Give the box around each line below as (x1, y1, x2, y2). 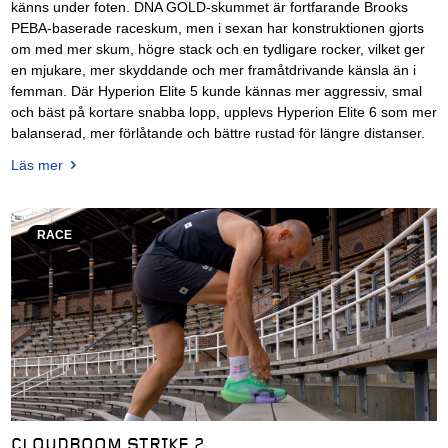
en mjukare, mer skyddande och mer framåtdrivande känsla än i (10, 62, 416, 78)
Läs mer (10, 157, 63, 173)
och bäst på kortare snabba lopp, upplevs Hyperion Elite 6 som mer (10, 104, 437, 120)
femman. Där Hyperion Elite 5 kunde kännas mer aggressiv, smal (10, 83, 422, 99)
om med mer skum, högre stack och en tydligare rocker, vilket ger (10, 41, 425, 57)
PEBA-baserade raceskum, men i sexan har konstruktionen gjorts (10, 20, 424, 36)
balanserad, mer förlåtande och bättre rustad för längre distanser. (10, 125, 425, 141)
